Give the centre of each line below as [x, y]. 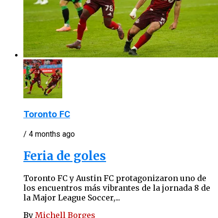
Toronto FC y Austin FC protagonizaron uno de [115, 178]
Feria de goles [65, 156]
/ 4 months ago [49, 134]
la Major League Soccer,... [72, 197]
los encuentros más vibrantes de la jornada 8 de [117, 188]
